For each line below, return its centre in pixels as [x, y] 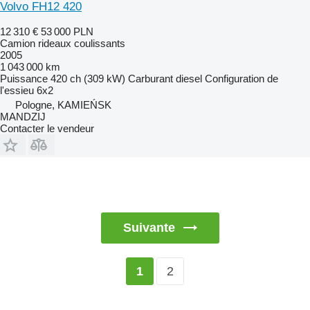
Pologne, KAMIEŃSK [63, 104]
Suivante [149, 227]
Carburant [151, 78]
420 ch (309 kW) [88, 78]
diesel [189, 78]
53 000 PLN [67, 31]
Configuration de [241, 78]
